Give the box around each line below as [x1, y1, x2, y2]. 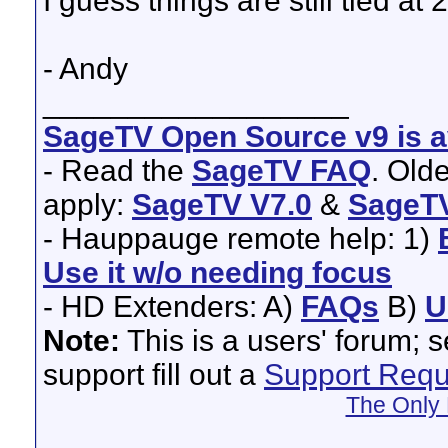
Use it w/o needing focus [43, 256, 392, 289]
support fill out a [43, 358, 264, 391]
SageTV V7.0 [132, 188, 312, 221]
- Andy [43, 52, 128, 85]
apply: [43, 188, 132, 221]
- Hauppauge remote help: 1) [43, 222, 438, 255]
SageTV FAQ [192, 154, 371, 187]
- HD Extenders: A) [43, 290, 301, 323]
